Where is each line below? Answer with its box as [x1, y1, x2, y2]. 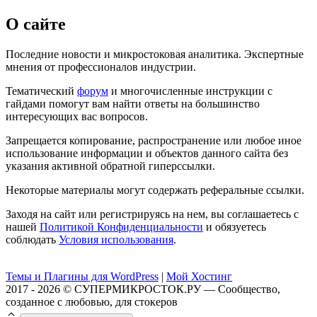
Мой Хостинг [166, 270, 232, 282]
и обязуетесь [203, 220, 266, 233]
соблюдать [6, 233, 59, 246]
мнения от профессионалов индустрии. [6, 60, 196, 73]
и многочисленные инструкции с [108, 84, 272, 97]
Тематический [6, 84, 77, 97]
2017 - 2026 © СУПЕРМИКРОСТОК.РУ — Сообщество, [6, 282, 280, 295]
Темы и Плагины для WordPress [6, 270, 158, 282]
